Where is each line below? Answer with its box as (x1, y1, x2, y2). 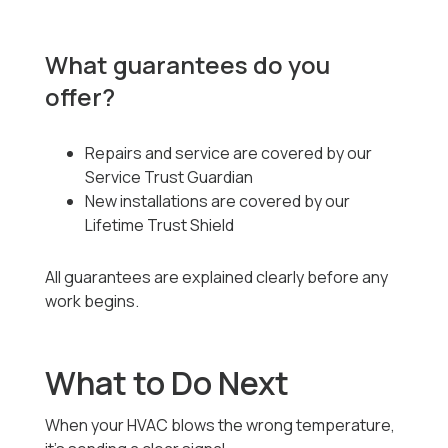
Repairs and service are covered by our (85, 142, 373, 165)
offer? (45, 80, 116, 114)
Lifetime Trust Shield (85, 214, 235, 237)
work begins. (45, 290, 140, 313)
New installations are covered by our (85, 190, 351, 213)
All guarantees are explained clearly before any (45, 266, 389, 289)
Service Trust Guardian (85, 166, 254, 189)
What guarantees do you (45, 48, 331, 82)
